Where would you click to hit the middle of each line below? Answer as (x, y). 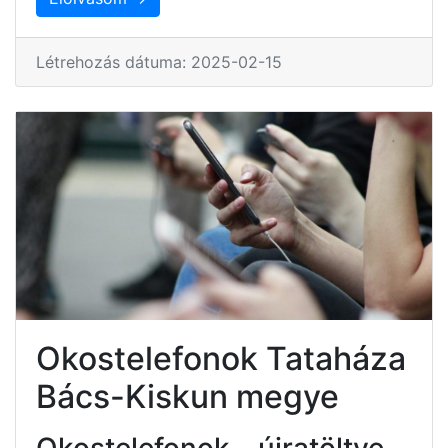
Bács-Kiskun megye (187, 396)
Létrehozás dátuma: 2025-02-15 (159, 61)
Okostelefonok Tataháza (221, 358)
